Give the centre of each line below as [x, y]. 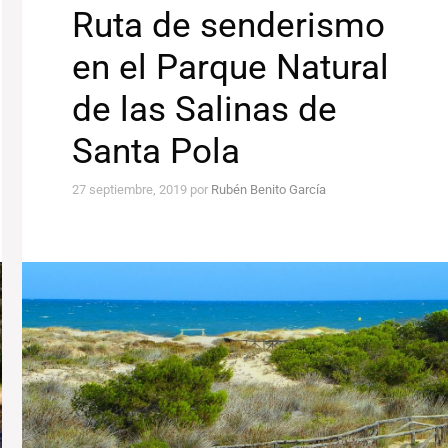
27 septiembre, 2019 [130, 189]
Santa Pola [156, 152]
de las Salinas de [205, 110]
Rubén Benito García [269, 189]
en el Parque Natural [231, 68]
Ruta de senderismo [229, 26]
